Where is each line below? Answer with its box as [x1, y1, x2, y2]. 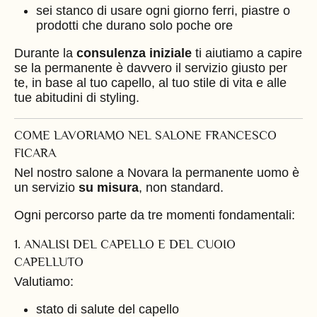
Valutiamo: [14, 275, 74, 289]
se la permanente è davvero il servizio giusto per [14, 60, 287, 75]
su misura [79, 180, 139, 195]
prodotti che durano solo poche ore [35, 18, 233, 33]
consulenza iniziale [76, 45, 192, 60]
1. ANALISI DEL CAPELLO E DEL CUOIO [14, 237, 236, 252]
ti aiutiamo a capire [192, 45, 302, 60]
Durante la [14, 45, 76, 60]
